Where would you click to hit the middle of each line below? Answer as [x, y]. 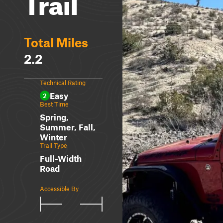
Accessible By [59, 189]
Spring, [54, 117]
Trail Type [54, 145]
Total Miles [56, 42]
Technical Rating [63, 83]
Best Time [54, 104]
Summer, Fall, [68, 127]
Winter [54, 137]
